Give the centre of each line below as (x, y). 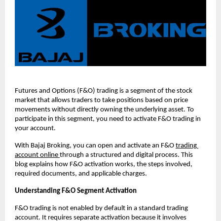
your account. (35, 128)
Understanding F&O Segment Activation (76, 191)
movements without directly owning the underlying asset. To (104, 110)
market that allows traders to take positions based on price (101, 100)
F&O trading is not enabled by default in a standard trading (101, 208)
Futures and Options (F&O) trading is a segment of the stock (104, 91)
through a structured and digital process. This (126, 155)
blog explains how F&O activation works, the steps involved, (104, 164)
